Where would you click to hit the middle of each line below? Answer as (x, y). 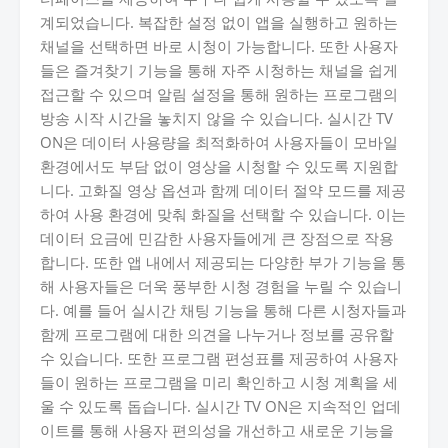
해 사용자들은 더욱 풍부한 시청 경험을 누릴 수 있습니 (221, 286)
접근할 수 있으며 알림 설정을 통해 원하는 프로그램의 (219, 94)
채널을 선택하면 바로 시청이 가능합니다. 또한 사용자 (219, 46)
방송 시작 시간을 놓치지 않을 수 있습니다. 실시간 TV (216, 118)
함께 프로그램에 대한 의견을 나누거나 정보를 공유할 (217, 334)
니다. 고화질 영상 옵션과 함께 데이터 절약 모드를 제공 (223, 190)
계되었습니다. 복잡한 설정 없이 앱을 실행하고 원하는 (219, 22)
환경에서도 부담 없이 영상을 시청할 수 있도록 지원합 (219, 166)
